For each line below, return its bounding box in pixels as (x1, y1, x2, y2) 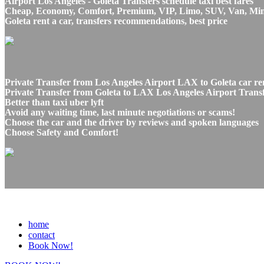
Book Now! (28, 240, 73, 250)
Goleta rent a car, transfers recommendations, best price (5, 15, 227, 26)
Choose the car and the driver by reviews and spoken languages (5, 117, 259, 127)
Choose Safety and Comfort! (5, 127, 118, 137)
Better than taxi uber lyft (5, 97, 104, 107)
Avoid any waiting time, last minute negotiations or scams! (5, 107, 235, 117)
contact (28, 229, 55, 240)
